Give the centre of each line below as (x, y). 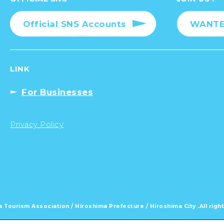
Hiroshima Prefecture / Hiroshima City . (137, 206)
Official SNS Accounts (75, 24)
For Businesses (57, 92)
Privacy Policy (37, 124)
